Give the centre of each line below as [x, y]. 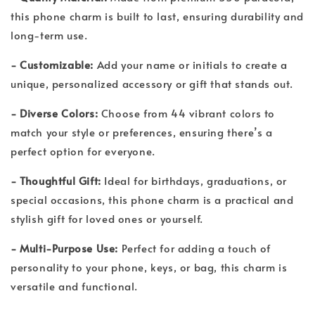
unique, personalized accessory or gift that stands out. [155, 83]
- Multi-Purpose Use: [64, 248]
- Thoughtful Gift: [58, 180]
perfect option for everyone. [86, 151]
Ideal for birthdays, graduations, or [196, 180]
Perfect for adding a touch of [195, 248]
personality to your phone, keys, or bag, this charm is [149, 267]
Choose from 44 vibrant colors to [187, 113]
